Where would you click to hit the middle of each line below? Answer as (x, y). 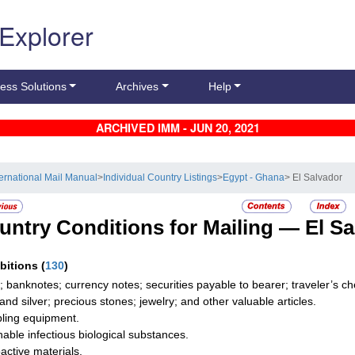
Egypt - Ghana (254, 178)
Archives (137, 87)
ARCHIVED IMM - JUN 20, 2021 (177, 128)
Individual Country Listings (160, 178)
